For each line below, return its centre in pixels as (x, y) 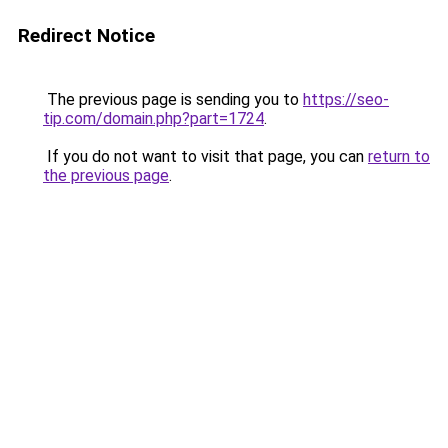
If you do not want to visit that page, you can (205, 156)
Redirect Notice (86, 35)
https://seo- (346, 99)
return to (399, 156)
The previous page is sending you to (173, 99)
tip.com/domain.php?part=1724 (153, 118)
